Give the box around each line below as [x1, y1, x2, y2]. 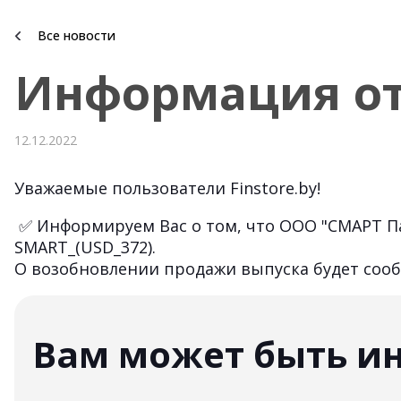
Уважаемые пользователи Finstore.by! [14, 177, 320, 199]
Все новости [38, 27, 115, 44]
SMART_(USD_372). [14, 236, 160, 258]
